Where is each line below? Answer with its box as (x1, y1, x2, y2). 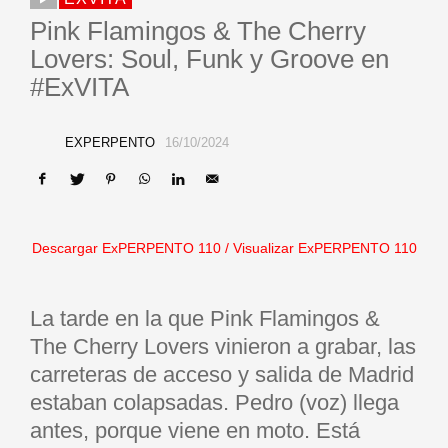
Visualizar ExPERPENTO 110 (232, 240, 417, 256)
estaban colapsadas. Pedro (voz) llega (30, 390, 399, 415)
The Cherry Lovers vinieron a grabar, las (30, 334, 416, 359)
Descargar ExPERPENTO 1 (31, 240, 205, 256)
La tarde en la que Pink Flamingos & (30, 306, 380, 331)
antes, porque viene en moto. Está (30, 418, 360, 443)
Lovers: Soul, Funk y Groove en (30, 44, 389, 74)
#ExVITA (30, 72, 129, 102)
